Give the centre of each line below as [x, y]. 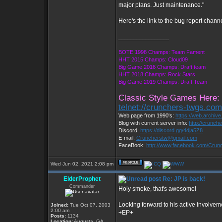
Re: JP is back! [183, 179]
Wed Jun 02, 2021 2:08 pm [82, 164]
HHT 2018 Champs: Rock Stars [157, 74]
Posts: [58, 216]
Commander [82, 186]
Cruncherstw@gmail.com [167, 138]
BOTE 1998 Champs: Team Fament [162, 52]
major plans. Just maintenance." [161, 5]
